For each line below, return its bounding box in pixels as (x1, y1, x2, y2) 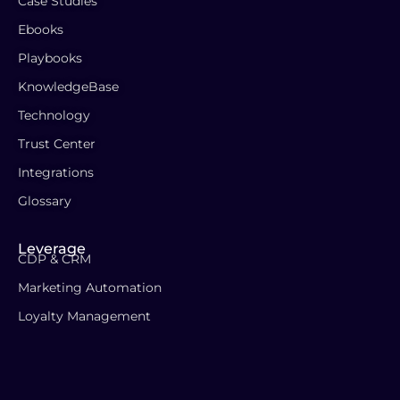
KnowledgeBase (18, 79, 119, 95)
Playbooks (18, 50, 82, 66)
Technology (18, 107, 90, 123)
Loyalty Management (18, 308, 151, 324)
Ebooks (18, 21, 63, 37)
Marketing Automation (18, 279, 162, 296)
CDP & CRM (18, 251, 91, 267)
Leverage (18, 240, 86, 257)
